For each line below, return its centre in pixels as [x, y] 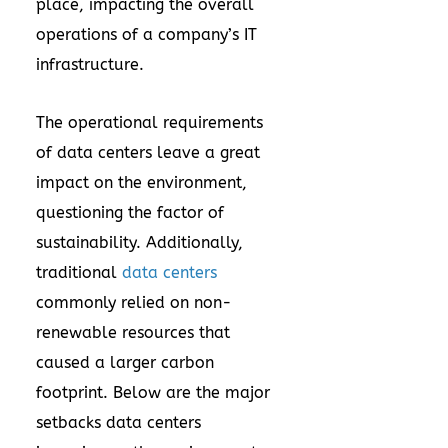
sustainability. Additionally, [139, 242]
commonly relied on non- [134, 302]
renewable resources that [133, 332]
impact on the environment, [141, 182]
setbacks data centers [118, 422]
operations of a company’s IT [146, 34]
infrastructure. [90, 64]
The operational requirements [149, 122]
